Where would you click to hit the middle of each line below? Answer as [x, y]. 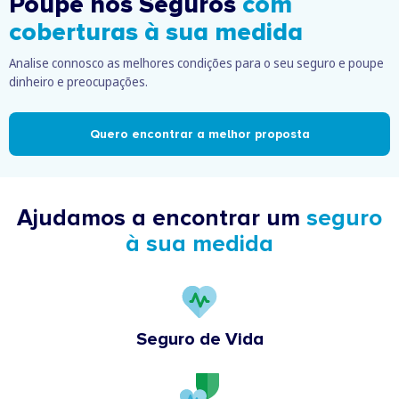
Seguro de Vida [199, 339]
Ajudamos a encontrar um [162, 218]
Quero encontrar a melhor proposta [199, 134]
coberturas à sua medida [156, 32]
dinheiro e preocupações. [78, 81]
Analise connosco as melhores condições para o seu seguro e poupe [196, 62]
